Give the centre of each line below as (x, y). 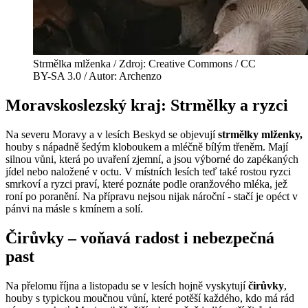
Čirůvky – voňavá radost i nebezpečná (140, 238)
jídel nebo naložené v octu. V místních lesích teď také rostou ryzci (148, 172)
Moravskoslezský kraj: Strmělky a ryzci (147, 106)
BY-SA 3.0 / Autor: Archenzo (97, 76)
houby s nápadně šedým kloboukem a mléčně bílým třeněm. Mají (147, 147)
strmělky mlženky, (260, 135)
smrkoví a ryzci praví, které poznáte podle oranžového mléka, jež (146, 184)
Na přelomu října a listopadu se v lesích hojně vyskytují (127, 286)
